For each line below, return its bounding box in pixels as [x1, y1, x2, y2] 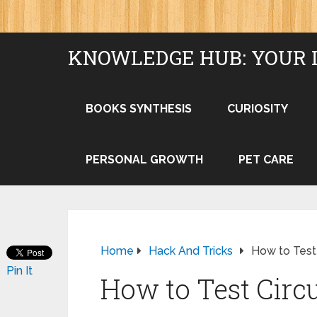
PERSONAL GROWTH [86, 153, 203, 166]
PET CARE [238, 153, 294, 166]
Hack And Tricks [149, 244, 233, 258]
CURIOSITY [227, 102, 288, 115]
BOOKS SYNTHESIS [86, 102, 192, 115]
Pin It [6, 264, 33, 277]
